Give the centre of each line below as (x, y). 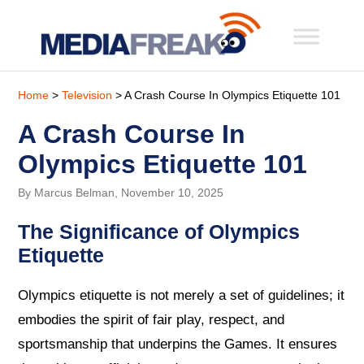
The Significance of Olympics (159, 231)
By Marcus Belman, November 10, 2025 (121, 192)
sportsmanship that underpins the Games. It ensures (178, 344)
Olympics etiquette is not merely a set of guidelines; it (182, 296)
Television (87, 95)
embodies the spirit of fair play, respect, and (152, 320)
